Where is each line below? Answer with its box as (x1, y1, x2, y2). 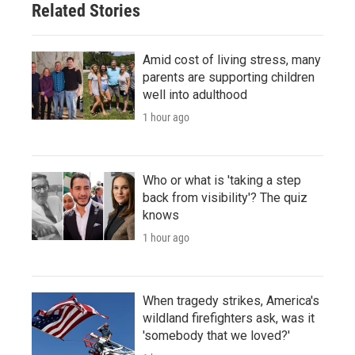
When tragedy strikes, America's (143, 292, 319, 308)
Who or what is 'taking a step (143, 172, 301, 188)
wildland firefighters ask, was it (143, 310, 315, 326)
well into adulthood (143, 86, 247, 102)
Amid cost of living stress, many (143, 52, 321, 67)
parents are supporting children (143, 69, 315, 85)
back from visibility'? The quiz (143, 189, 307, 205)
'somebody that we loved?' (143, 327, 290, 343)
